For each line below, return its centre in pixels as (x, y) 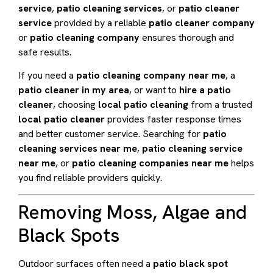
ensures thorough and (187, 37)
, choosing (76, 105)
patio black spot (190, 263)
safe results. (45, 52)
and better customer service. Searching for (111, 134)
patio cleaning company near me (151, 76)
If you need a (47, 76)
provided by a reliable (100, 23)
